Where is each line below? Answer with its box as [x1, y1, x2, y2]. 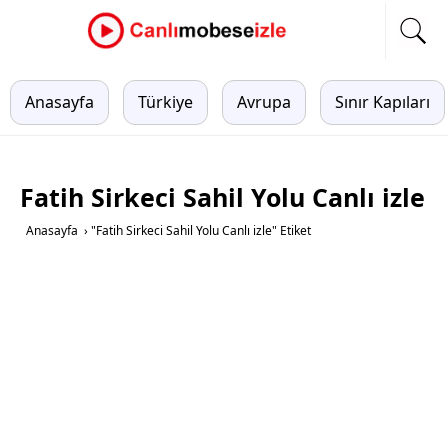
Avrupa [237, 91, 291, 113]
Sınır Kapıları [335, 91, 430, 113]
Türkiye [138, 91, 193, 113]
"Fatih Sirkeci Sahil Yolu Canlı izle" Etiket [91, 222, 311, 239]
